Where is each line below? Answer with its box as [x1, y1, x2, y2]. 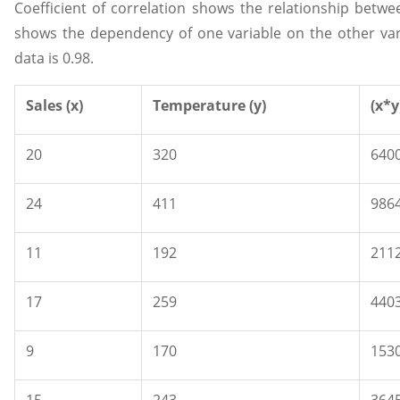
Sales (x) [26, 96, 83, 116]
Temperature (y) [153, 96, 266, 116]
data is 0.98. [14, 48, 94, 69]
